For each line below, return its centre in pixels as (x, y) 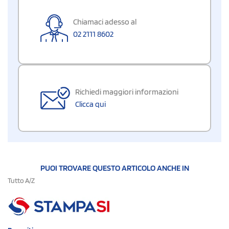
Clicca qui (90, 104)
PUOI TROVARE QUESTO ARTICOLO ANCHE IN (114, 168)
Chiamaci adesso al (105, 21)
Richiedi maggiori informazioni (127, 91)
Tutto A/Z (21, 180)
